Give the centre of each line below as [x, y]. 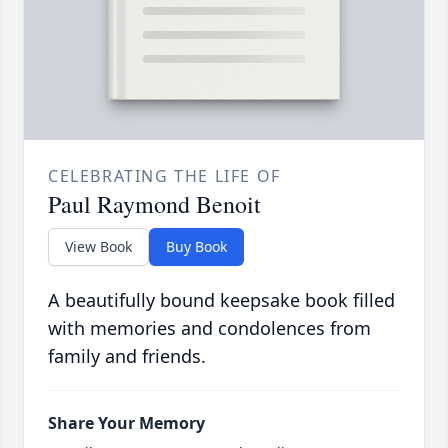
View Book [98, 247]
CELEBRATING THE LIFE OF [164, 176]
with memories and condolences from [209, 328]
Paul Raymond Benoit [154, 204]
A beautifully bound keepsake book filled [221, 300]
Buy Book [196, 247]
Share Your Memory [126, 423]
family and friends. [127, 356]
